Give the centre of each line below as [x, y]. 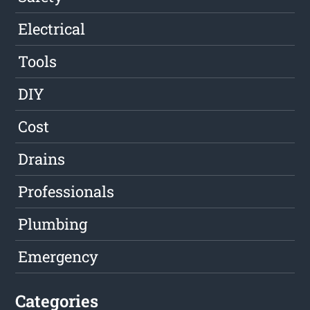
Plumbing [53, 224]
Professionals [66, 191]
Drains [42, 158]
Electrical [52, 28]
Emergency [58, 256]
